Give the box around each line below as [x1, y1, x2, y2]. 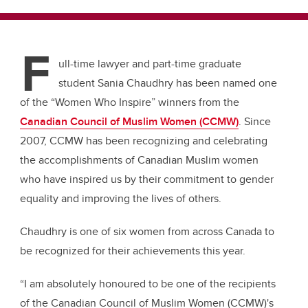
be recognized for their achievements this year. [20, 243, 245, 259]
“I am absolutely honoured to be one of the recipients [20, 276, 276, 292]
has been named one [173, 75, 277, 91]
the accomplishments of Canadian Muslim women [20, 152, 258, 168]
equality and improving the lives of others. [20, 190, 221, 207]
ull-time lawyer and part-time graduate [58, 56, 241, 72]
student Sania [58, 75, 126, 91]
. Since [239, 113, 271, 130]
